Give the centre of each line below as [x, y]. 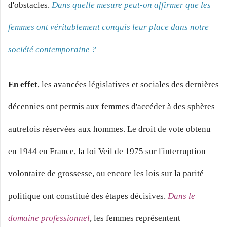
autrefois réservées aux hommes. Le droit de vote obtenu [109, 129]
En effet [23, 85]
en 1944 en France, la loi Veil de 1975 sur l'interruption [107, 152]
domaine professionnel [49, 218]
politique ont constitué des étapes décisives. [88, 196]
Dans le [181, 196]
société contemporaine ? [52, 49]
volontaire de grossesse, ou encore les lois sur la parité [106, 174]
